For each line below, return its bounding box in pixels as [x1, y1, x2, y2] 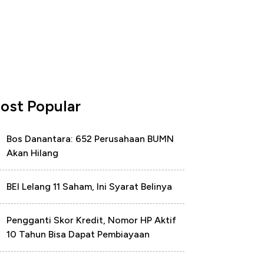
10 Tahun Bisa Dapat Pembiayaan [6, 229, 150, 240]
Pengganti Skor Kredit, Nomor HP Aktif [6, 214, 176, 226]
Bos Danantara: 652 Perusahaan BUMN [6, 133, 174, 144]
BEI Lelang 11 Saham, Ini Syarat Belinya [6, 181, 172, 192]
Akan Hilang [6, 147, 58, 159]
